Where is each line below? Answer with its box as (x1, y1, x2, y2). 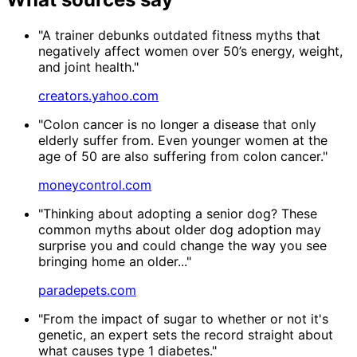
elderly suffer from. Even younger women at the (38, 131, 328, 148)
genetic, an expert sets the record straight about (38, 326, 333, 343)
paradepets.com (38, 281, 136, 298)
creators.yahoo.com (38, 87, 159, 104)
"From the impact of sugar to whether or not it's (38, 310, 328, 327)
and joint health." (38, 58, 139, 75)
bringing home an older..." (38, 253, 191, 269)
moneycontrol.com (38, 176, 151, 193)
